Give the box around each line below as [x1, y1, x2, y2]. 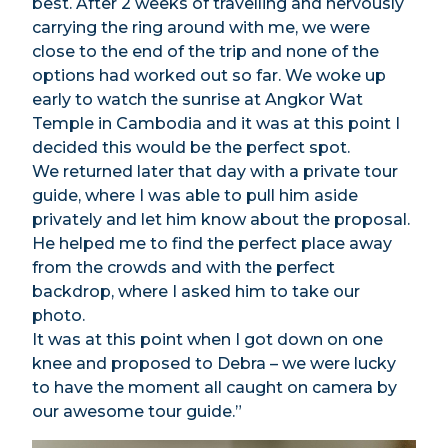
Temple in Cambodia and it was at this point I [32, 114, 400, 133]
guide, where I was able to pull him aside [32, 186, 358, 205]
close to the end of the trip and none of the [32, 42, 379, 61]
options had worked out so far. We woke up [32, 66, 386, 85]
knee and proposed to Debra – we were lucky [32, 354, 396, 373]
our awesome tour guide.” [32, 402, 242, 421]
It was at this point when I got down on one [32, 330, 383, 349]
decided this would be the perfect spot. [32, 138, 350, 157]
